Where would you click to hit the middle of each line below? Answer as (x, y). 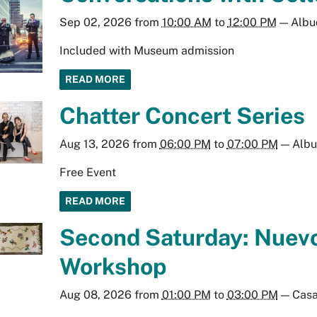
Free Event (87, 172)
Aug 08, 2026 (95, 294)
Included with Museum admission (146, 50)
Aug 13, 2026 (94, 144)
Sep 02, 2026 (95, 22)
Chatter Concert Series (182, 115)
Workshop (113, 266)
